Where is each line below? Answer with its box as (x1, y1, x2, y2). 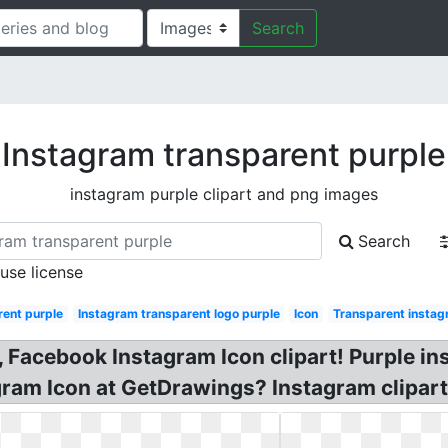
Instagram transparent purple (2, 135, 446, 174)
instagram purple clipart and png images (70, 184, 378, 204)
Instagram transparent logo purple (77, 306, 280, 321)
